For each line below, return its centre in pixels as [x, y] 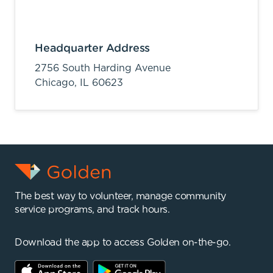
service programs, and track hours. [92, 209]
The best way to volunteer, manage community [120, 196]
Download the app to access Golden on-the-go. [122, 242]
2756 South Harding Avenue [103, 68]
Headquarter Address [93, 48]
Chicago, [57, 83]
